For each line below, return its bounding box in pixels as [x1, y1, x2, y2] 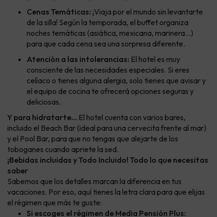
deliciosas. [27, 96, 61, 107]
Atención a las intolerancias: [27, 54, 129, 64]
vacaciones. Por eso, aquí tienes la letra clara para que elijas [7, 186, 205, 197]
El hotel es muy [129, 54, 180, 64]
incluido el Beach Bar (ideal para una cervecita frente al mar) [7, 123, 206, 133]
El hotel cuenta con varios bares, [77, 112, 186, 122]
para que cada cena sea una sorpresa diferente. [27, 38, 185, 48]
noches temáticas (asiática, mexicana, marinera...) [27, 28, 193, 38]
